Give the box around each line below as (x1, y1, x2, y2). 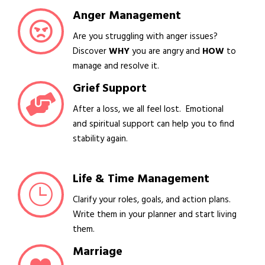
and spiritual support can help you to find (73, 117, 234, 132)
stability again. (73, 132, 128, 147)
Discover (73, 44, 109, 59)
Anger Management (73, 7, 181, 26)
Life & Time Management (73, 170, 209, 189)
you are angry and (130, 44, 202, 59)
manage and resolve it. (73, 59, 159, 74)
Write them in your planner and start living (73, 208, 237, 222)
